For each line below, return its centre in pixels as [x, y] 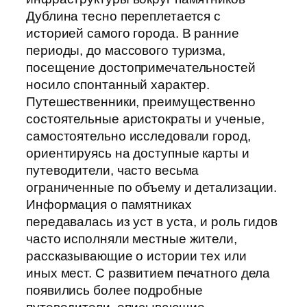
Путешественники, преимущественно [141, 101]
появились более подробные [114, 290]
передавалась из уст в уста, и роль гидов [152, 221]
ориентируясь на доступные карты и [138, 153]
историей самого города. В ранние [133, 33]
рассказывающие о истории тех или [136, 256]
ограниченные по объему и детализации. [152, 187]
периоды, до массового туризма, [126, 50]
